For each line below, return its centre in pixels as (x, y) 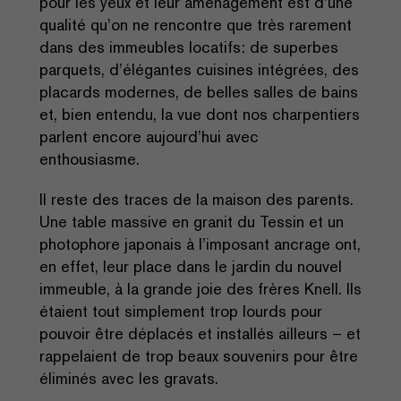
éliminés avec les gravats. (129, 378)
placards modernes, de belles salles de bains (199, 91)
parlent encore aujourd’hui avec (149, 136)
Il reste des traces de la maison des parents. (196, 199)
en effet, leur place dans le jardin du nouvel (191, 266)
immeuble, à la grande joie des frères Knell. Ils (200, 288)
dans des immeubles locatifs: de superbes (189, 47)
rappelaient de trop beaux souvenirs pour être (199, 355)
